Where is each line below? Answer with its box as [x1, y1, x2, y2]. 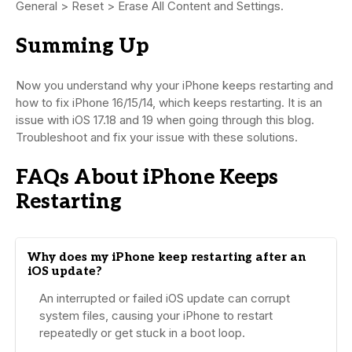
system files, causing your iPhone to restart [39, 307, 273, 323]
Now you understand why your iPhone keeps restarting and [16, 77, 333, 93]
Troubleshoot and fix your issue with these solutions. [16, 129, 298, 145]
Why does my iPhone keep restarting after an [27, 249, 306, 264]
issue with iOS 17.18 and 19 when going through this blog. [16, 112, 314, 127]
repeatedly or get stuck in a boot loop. [39, 324, 245, 340]
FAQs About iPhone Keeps [16, 164, 278, 190]
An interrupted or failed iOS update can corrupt [39, 290, 290, 306]
